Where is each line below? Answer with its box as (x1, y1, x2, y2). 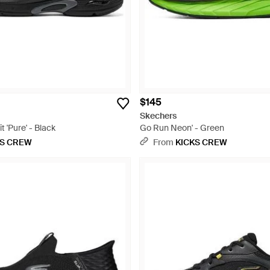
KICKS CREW (175, 137, 227, 148)
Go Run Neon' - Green (140, 122, 224, 133)
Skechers (140, 110, 177, 121)
